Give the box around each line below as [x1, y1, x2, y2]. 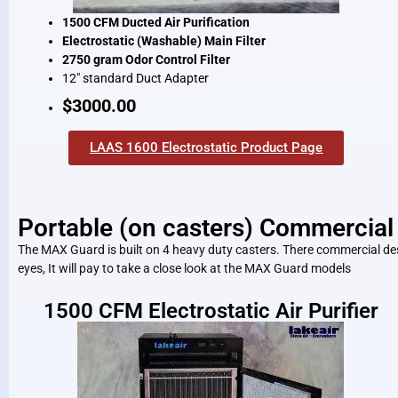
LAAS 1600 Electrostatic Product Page [90, 139, 323, 156]
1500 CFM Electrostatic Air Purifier [43, 298, 378, 323]
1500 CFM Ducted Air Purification [62, 15, 250, 30]
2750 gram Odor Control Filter [62, 52, 230, 68]
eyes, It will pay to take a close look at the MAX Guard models [18, 261, 351, 276]
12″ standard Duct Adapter [62, 71, 209, 86]
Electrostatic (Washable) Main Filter [62, 34, 266, 49]
